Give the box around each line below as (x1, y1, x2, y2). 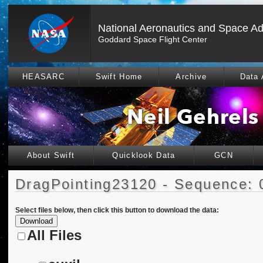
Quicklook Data (112, 151, 176, 160)
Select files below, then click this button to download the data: (15, 206, 219, 214)
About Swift (26, 151, 75, 160)
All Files (27, 227, 82, 243)
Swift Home (95, 72, 143, 81)
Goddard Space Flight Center (98, 35, 207, 44)
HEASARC (22, 72, 65, 81)
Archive (176, 72, 207, 81)
